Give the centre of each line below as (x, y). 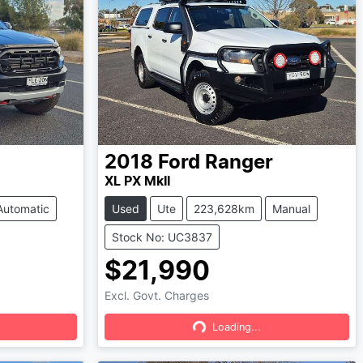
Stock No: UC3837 (162, 237)
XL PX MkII (137, 182)
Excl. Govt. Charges (156, 296)
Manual (291, 209)
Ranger (239, 163)
